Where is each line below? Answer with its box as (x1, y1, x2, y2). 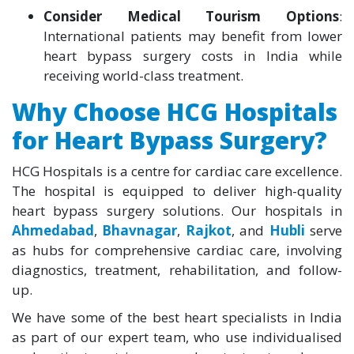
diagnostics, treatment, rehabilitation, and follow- (12, 260, 342, 279)
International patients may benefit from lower (43, 26, 342, 45)
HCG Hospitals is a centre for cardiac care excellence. (12, 161, 342, 180)
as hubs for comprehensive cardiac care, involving (12, 240, 342, 259)
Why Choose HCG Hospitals (12, 95, 337, 128)
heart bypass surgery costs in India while (43, 46, 342, 65)
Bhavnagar (102, 220, 178, 239)
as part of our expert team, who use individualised (12, 327, 342, 346)
